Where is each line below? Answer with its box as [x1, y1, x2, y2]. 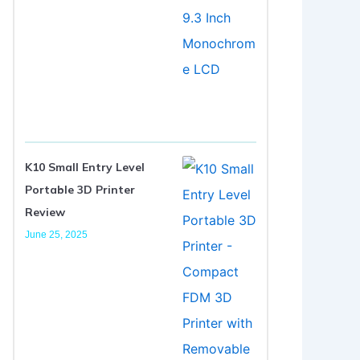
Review [25, 205, 65, 220]
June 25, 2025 [25, 229, 88, 241]
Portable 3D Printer [25, 182, 135, 198]
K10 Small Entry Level [25, 160, 145, 175]
